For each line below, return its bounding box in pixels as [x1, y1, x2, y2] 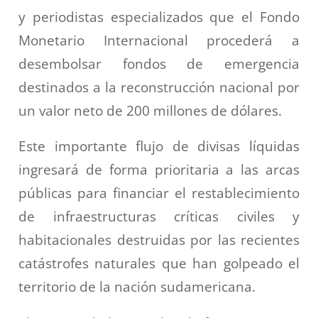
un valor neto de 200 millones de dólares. [18, 101, 282, 119]
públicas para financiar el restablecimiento [18, 184, 300, 202]
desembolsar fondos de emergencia [18, 54, 300, 72]
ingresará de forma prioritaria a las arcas [18, 160, 300, 179]
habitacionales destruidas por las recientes [18, 231, 300, 249]
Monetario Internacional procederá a [18, 31, 300, 49]
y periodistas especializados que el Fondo [18, 7, 300, 26]
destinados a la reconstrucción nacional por [18, 77, 300, 96]
